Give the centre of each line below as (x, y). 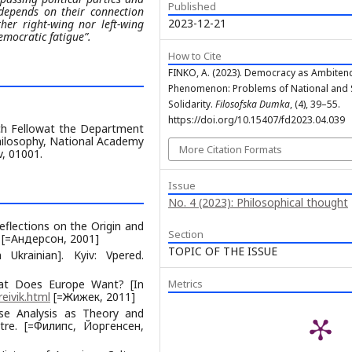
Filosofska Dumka (253, 104)
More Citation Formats (231, 149)
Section (186, 234)
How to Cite (195, 55)
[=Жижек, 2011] (93, 296)
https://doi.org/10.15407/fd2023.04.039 (257, 119)
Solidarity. (192, 104)
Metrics (185, 283)
